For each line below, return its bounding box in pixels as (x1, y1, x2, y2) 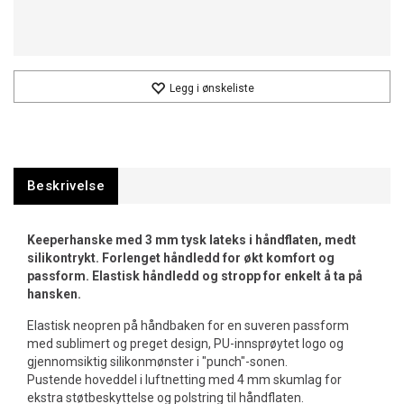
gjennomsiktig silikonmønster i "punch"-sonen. (27, 354, 288, 369)
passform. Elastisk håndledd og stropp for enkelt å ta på (27, 269, 363, 283)
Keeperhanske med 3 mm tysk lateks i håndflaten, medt (27, 233, 356, 247)
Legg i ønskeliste (169, 82, 254, 95)
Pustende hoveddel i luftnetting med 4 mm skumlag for (27, 372, 342, 387)
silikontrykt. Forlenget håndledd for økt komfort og (27, 251, 335, 265)
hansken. (27, 287, 81, 301)
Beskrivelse (27, 178, 106, 194)
